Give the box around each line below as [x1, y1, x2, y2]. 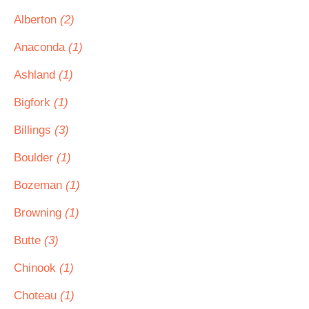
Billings [14, 123, 54, 137]
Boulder [14, 151, 57, 164]
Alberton [14, 13, 60, 26]
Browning [14, 206, 65, 219]
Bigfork [14, 96, 54, 109]
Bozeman [14, 179, 66, 192]
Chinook [14, 261, 59, 275]
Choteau [14, 289, 60, 302]
